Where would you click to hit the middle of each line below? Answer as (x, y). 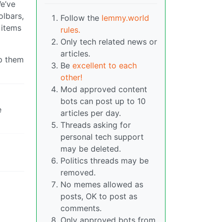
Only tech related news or (109, 42)
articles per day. (91, 113)
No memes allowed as (102, 185)
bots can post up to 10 (103, 101)
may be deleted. (91, 149)
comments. (81, 208)
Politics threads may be (105, 161)
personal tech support (102, 137)
